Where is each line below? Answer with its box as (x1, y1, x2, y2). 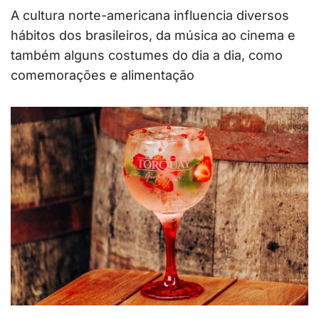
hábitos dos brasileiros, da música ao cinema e (11, 27, 296, 43)
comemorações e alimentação (11, 67, 194, 83)
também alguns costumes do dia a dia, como (11, 47, 283, 63)
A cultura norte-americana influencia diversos (11, 7, 289, 23)
